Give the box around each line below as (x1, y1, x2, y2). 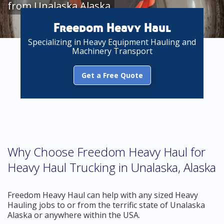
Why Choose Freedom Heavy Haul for (7, 143, 205, 160)
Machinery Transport (71, 45, 152, 56)
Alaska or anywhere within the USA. (7, 209, 140, 220)
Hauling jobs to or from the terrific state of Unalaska (7, 199, 205, 210)
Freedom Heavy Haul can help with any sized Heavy (7, 189, 198, 200)
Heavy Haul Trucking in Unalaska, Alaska (7, 159, 216, 175)
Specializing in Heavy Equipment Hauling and (28, 36, 196, 47)
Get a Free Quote (81, 70, 143, 80)
